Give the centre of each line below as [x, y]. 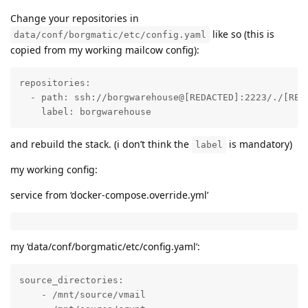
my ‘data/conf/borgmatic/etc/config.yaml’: [105, 247]
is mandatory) [259, 144]
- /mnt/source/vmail [82, 294]
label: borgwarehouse [85, 112]
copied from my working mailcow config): [105, 49]
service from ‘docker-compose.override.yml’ [109, 195]
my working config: [54, 170]
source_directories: [71, 280]
